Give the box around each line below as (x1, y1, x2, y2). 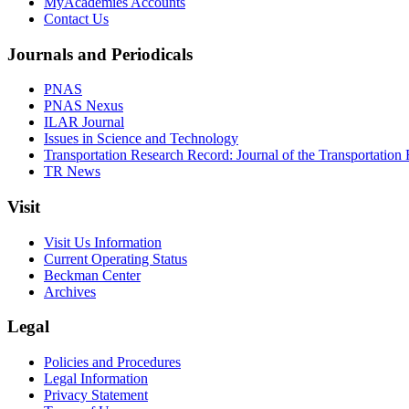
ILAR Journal (44, 114, 124, 131)
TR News (44, 163, 100, 180)
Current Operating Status (44, 250, 187, 267)
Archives (44, 283, 96, 299)
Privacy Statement (44, 387, 148, 404)
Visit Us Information (44, 234, 162, 250)
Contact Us (44, 10, 109, 26)
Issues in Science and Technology (44, 131, 238, 147)
